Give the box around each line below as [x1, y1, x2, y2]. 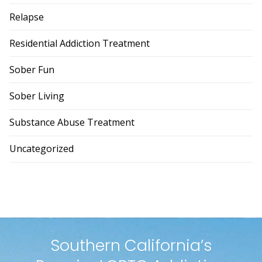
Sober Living [9, 89, 64, 103]
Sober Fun [9, 63, 54, 76]
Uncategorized [9, 142, 74, 156]
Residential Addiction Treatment [9, 36, 150, 50]
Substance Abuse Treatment [9, 116, 135, 129]
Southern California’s [50, 233, 212, 257]
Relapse [9, 10, 44, 23]
